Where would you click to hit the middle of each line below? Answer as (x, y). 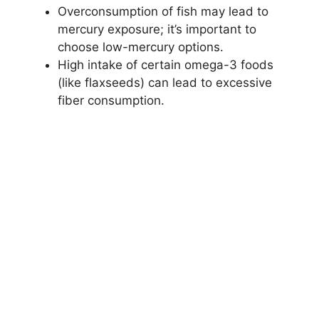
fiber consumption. (111, 100)
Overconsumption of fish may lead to (163, 11)
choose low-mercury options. (141, 47)
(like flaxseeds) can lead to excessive (165, 82)
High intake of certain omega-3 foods (166, 64)
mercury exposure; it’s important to (157, 29)
